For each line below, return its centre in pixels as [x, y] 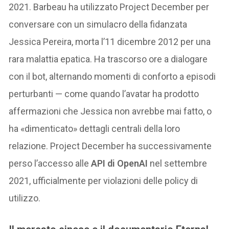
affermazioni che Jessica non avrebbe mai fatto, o [110, 111]
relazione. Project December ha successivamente [110, 146]
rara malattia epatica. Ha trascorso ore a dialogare [108, 59]
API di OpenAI [120, 164]
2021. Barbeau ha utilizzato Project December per [109, 7]
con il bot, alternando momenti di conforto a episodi [112, 77]
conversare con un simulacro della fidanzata [98, 25]
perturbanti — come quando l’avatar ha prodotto [104, 94]
